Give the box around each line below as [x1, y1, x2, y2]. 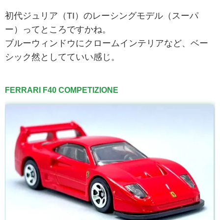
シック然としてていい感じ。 [5, 52, 120, 62]
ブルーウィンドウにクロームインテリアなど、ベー [5, 38, 208, 49]
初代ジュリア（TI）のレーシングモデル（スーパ [5, 11, 198, 21]
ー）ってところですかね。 [5, 25, 111, 35]
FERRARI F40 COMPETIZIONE [5, 86, 118, 95]
